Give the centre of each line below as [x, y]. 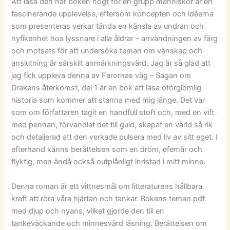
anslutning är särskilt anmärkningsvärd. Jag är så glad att [111, 63]
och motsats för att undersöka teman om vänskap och [107, 51]
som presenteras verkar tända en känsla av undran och [108, 26]
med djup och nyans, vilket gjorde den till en [88, 211]
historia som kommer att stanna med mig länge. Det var [108, 100]
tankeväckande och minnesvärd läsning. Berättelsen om [109, 223]
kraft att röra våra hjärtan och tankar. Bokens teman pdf [108, 198]
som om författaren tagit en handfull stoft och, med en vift [113, 113]
